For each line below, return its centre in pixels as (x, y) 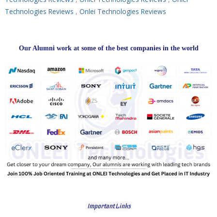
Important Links (108, 206)
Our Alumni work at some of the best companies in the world (108, 48)
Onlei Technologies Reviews (123, 11)
